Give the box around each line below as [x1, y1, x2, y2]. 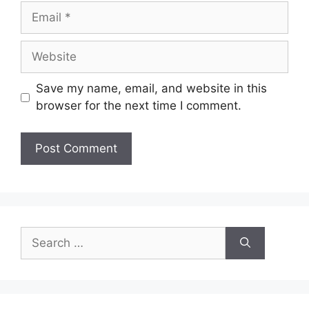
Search [20, 227, 59, 241]
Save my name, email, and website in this [35, 81, 267, 96]
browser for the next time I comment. [35, 99, 241, 113]
